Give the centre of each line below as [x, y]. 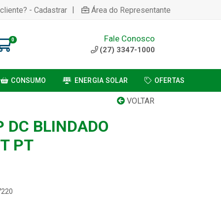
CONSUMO [29, 80]
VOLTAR [140, 101]
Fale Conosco [129, 38]
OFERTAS [169, 80]
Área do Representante [131, 10]
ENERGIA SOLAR [101, 80]
